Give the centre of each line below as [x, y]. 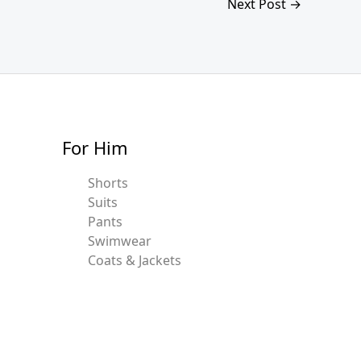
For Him [95, 147]
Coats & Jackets [134, 261]
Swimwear [119, 241]
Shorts [108, 183]
